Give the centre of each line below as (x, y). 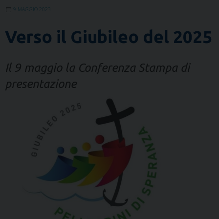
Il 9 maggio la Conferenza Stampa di (97, 68)
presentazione (41, 84)
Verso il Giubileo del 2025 (109, 37)
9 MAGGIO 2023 (32, 10)
